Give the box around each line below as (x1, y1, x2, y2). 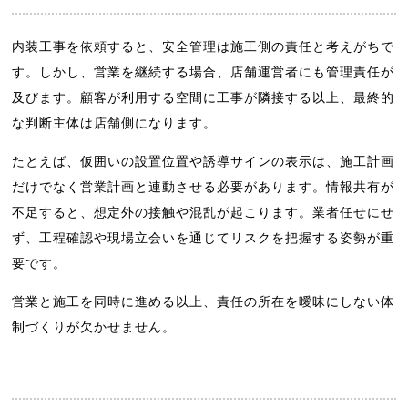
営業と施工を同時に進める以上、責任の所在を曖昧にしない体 (12, 294, 395, 310)
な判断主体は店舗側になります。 (12, 115, 218, 130)
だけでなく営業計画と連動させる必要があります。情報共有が (12, 179, 395, 195)
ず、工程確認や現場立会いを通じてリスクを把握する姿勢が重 (12, 230, 395, 246)
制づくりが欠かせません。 (12, 320, 177, 335)
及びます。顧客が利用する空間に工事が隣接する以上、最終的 (12, 89, 395, 105)
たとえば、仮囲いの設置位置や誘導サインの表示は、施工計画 (12, 154, 395, 169)
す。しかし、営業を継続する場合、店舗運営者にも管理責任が (12, 64, 395, 79)
